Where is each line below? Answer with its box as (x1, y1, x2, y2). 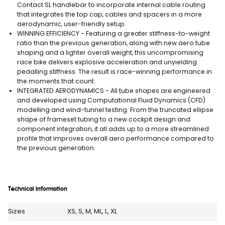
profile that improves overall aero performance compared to (17, 134, 214, 143)
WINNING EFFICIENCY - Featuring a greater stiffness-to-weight (17, 29, 210, 38)
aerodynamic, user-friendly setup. (17, 19, 126, 28)
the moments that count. (17, 76, 95, 85)
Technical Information (8, 186, 67, 192)
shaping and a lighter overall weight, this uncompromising (17, 48, 203, 57)
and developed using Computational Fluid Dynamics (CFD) (17, 95, 205, 104)
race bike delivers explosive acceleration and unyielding (17, 57, 197, 66)
